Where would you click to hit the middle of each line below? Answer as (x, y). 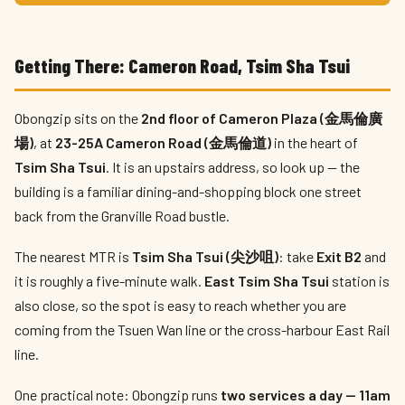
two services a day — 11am (306, 395)
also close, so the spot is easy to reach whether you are (180, 305)
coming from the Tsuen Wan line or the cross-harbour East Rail (202, 330)
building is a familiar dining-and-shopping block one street (188, 191)
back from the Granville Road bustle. (122, 216)
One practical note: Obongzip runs (118, 395)
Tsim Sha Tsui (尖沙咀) (205, 256)
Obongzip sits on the (78, 118)
